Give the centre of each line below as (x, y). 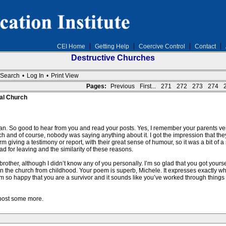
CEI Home (71, 46)
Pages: (96, 86)
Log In (35, 76)
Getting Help (112, 46)
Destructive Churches (113, 58)
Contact (205, 46)
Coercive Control (162, 46)
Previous (122, 86)
